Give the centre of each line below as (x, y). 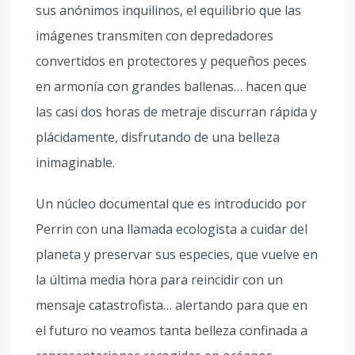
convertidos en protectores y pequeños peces (171, 61)
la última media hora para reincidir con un (159, 280)
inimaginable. (75, 162)
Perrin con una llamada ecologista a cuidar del (172, 229)
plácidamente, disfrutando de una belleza (158, 137)
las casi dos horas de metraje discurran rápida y (176, 112)
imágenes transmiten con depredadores (155, 36)
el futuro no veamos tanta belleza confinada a (172, 330)
